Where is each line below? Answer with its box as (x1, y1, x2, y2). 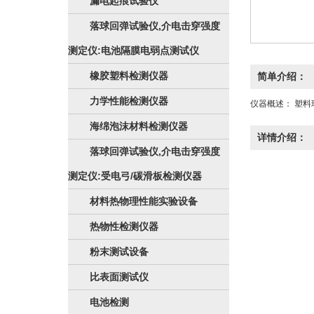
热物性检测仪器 (90, 221, 158, 232)
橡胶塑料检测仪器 (90, 70, 168, 81)
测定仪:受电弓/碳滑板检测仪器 (68, 170, 202, 182)
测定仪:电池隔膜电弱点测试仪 (68, 45, 199, 56)
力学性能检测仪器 (90, 95, 168, 107)
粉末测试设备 (90, 246, 149, 257)
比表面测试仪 (90, 271, 149, 282)
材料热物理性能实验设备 (90, 196, 198, 207)
